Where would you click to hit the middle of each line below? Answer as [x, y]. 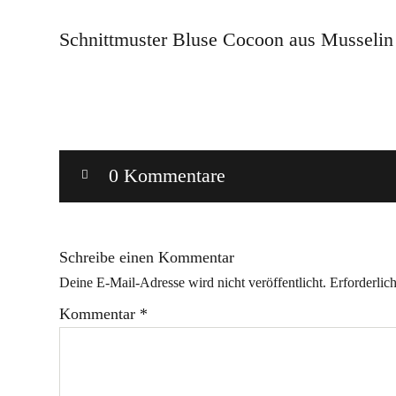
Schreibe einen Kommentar [147, 257]
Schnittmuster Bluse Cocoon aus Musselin [226, 39]
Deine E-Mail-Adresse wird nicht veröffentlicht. [193, 282]
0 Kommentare [167, 175]
